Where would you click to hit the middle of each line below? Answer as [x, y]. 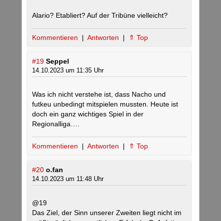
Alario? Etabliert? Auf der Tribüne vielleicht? [100, 16]
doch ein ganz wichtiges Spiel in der [88, 114]
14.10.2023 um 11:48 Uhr [68, 179]
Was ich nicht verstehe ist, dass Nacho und [99, 94]
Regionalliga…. [56, 124]
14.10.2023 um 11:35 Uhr [68, 71]
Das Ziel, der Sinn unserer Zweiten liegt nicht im [107, 213]
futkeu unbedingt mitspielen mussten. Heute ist [105, 104]
